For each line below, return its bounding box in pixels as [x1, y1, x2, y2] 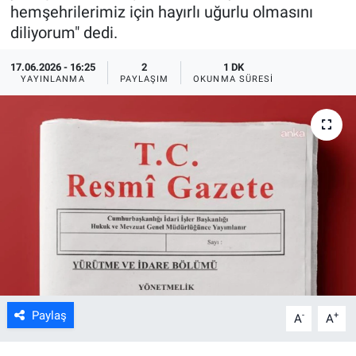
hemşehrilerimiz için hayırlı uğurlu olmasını [10, 2, 313, 21]
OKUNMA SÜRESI [193, 73, 274, 84]
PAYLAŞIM [119, 73, 169, 84]
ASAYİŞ [42, 21, 91, 37]
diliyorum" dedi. [10, 22, 118, 42]
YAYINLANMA [20, 73, 85, 84]
